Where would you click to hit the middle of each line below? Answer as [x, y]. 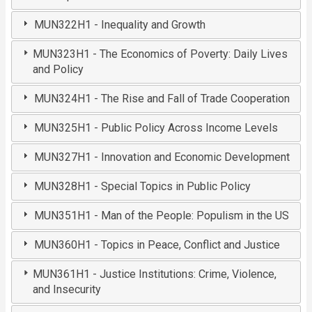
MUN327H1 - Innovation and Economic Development [162, 157]
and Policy [58, 70]
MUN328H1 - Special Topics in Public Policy [143, 187]
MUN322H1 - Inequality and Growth [120, 25]
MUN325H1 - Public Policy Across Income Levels [156, 128]
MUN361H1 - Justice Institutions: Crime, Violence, [154, 274]
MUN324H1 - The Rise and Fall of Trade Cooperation [162, 99]
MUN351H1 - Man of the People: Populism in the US [162, 216]
